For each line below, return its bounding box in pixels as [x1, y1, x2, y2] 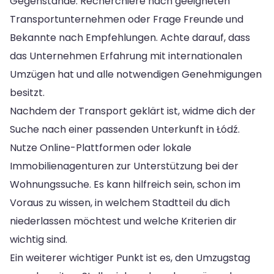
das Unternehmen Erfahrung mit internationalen [10, 48, 242, 63]
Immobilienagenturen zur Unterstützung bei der [10, 158, 239, 173]
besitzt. [10, 85, 45, 100]
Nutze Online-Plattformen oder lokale [10, 140, 191, 155]
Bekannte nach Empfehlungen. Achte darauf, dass [10, 30, 250, 45]
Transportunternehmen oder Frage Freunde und [10, 12, 243, 26]
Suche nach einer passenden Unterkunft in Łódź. [10, 122, 240, 136]
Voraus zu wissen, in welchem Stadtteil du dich [10, 195, 230, 210]
